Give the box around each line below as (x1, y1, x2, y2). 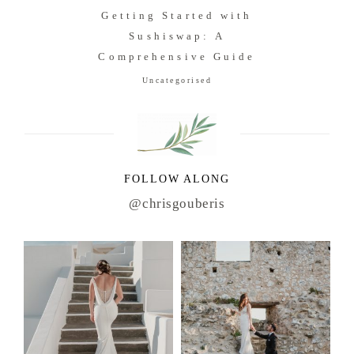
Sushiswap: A (129, 30, 225, 43)
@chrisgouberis (129, 196, 225, 212)
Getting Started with (101, 9, 253, 22)
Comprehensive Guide (98, 51, 256, 63)
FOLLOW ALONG (123, 173, 231, 186)
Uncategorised (141, 76, 213, 85)
